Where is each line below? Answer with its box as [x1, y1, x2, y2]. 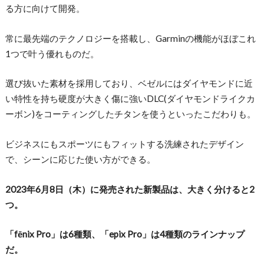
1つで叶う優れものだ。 [5, 48, 99, 59]
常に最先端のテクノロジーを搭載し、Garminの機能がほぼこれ [5, 32, 256, 44]
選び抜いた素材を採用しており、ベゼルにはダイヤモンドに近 [5, 78, 253, 89]
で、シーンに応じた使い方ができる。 [5, 153, 156, 164]
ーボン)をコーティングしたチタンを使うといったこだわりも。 [5, 108, 256, 120]
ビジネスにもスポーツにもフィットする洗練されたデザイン [5, 138, 244, 149]
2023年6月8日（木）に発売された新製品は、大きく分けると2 [5, 183, 255, 194]
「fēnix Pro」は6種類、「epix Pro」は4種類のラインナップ [5, 229, 245, 240]
